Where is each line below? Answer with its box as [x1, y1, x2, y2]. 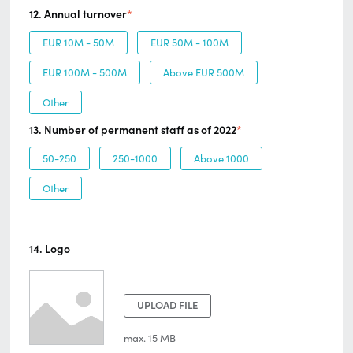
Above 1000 [194, 151, 249, 165]
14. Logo [29, 241, 70, 256]
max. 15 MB [124, 331, 176, 345]
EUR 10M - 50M [43, 35, 114, 50]
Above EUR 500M [163, 65, 244, 80]
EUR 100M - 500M [43, 65, 127, 80]
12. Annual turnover [29, 6, 127, 21]
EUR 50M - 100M [150, 35, 229, 50]
